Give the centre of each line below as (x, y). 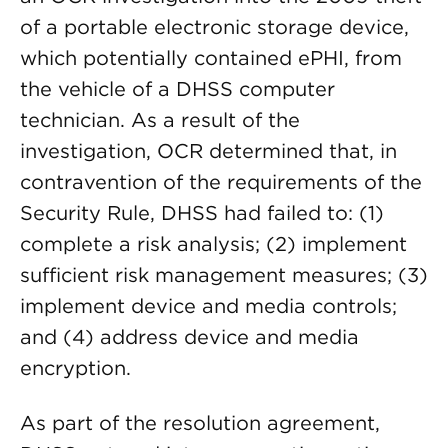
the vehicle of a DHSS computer (177, 89)
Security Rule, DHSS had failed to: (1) (202, 213)
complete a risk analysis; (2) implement (213, 244)
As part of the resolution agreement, (200, 423)
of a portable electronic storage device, (214, 27)
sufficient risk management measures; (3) (224, 275)
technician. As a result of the (160, 120)
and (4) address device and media (189, 337)
